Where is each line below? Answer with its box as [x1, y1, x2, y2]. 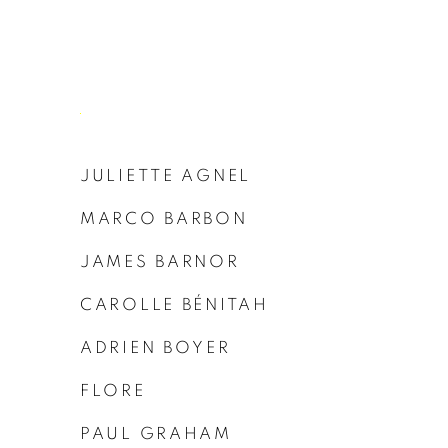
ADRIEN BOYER [80, 338, 231, 356]
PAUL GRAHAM [80, 424, 232, 442]
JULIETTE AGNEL [80, 166, 252, 184]
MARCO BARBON [80, 209, 248, 227]
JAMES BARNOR [80, 252, 240, 270]
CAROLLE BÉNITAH [80, 295, 269, 313]
